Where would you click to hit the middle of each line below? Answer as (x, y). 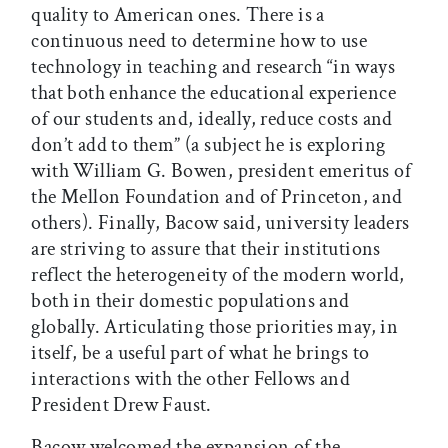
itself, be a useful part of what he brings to (200, 352)
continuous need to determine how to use (199, 40)
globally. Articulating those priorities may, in (215, 326)
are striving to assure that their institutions (206, 248)
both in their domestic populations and (190, 300)
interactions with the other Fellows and (190, 378)
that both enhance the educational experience (213, 92)
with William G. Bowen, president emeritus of (221, 170)
